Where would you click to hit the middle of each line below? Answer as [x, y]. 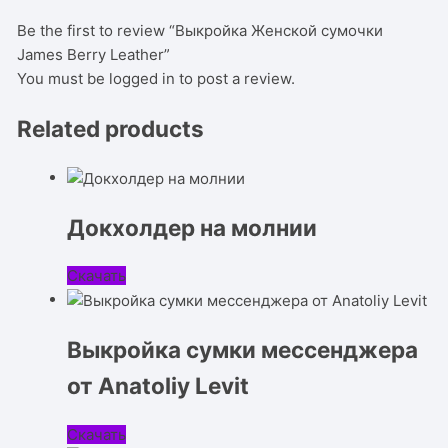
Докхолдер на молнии [192, 227]
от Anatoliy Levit [158, 385]
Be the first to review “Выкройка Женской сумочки [200, 31]
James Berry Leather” [94, 55]
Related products [111, 129]
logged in [142, 79]
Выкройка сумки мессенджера [243, 349]
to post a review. [235, 79]
